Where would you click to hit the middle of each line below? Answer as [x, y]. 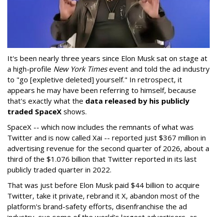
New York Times [80, 69]
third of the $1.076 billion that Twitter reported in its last [102, 159]
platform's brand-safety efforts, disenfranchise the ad [97, 206]
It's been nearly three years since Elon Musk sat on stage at [107, 58]
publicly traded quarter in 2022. [59, 169]
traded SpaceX [34, 111]
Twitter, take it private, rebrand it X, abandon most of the [103, 195]
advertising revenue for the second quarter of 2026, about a [108, 148]
